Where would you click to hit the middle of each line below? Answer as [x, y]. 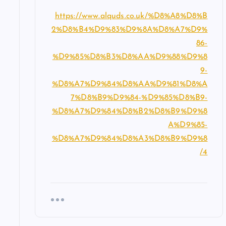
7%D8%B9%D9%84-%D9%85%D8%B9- [139, 98]
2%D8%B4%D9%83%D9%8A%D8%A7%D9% [129, 30]
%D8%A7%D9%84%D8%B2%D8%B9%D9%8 [130, 111]
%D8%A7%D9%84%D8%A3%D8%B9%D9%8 [130, 138]
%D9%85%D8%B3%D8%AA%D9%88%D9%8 [130, 57]
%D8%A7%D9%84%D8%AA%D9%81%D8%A [130, 84]
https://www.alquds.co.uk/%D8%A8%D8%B [131, 16]
